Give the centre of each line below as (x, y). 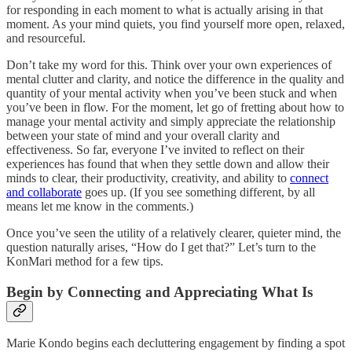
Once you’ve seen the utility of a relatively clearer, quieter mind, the (174, 233)
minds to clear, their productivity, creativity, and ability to (148, 178)
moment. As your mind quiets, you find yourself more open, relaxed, (176, 24)
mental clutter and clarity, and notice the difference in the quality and (175, 79)
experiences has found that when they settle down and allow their (168, 163)
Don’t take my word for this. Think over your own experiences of (169, 64)
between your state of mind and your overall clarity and (143, 135)
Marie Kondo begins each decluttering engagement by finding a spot (176, 343)
